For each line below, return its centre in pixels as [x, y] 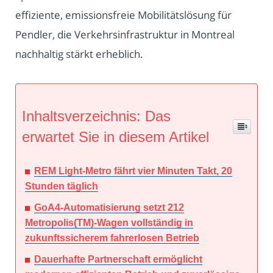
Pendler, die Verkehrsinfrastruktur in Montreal [125, 35]
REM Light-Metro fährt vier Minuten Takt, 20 [133, 171]
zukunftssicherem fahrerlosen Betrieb [112, 238]
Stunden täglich [62, 186]
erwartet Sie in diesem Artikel [115, 137]
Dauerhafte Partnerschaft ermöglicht [118, 260]
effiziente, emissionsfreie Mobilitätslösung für [123, 15]
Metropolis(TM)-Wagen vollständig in [109, 223]
